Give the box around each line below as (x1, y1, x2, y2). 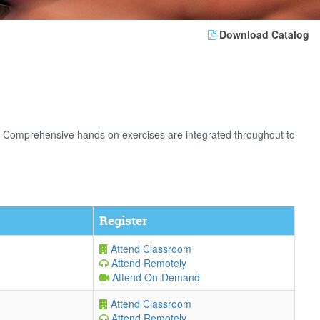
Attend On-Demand (109, 270, 200, 284)
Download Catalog (216, 27, 309, 41)
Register (99, 212, 147, 229)
